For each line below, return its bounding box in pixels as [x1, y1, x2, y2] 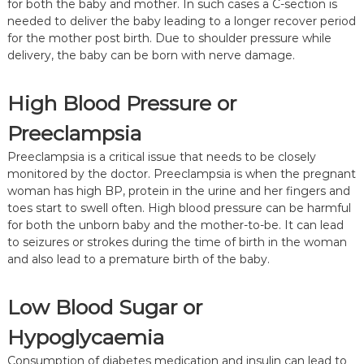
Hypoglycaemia [6, 325, 164, 349]
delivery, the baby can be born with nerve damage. [6, 48, 295, 63]
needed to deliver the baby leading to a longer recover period [6, 14, 356, 28]
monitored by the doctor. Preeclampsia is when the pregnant [6, 167, 356, 181]
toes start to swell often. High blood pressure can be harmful [6, 201, 351, 215]
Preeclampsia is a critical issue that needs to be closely [6, 149, 316, 164]
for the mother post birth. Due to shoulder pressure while [6, 31, 331, 45]
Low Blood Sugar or [6, 295, 202, 319]
